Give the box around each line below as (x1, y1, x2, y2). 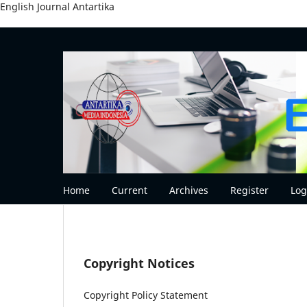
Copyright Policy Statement (84, 288, 208, 302)
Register (230, 184, 269, 197)
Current (112, 184, 147, 197)
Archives (169, 184, 208, 197)
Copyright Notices (84, 255, 195, 272)
